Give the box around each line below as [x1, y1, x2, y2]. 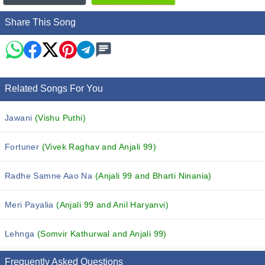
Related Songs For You [5, 83, 103, 93]
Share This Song [5, 17, 76, 27]
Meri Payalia [5, 200, 57, 209]
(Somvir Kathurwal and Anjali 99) [37, 229, 167, 238]
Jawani [5, 113, 35, 122]
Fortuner [5, 142, 42, 151]
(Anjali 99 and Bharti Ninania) [95, 171, 212, 180]
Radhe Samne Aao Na [5, 171, 95, 180]
